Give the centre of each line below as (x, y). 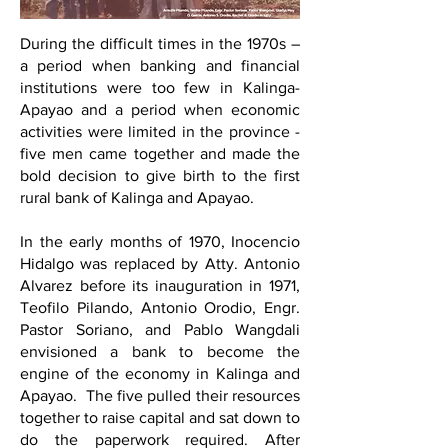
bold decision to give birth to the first (160, 175)
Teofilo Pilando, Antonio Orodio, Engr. (160, 307)
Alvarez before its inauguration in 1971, (160, 285)
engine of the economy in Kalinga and (160, 373)
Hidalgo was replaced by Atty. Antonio (160, 263)
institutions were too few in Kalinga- (160, 87)
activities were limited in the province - (160, 131)
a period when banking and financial (160, 65)
